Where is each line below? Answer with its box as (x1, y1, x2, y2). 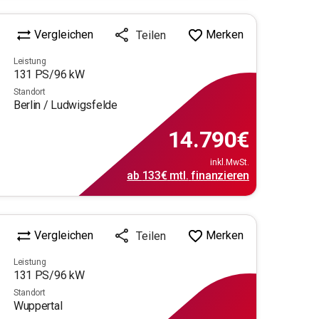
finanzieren (191, 168, 249, 182)
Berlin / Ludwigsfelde (13, 98, 117, 112)
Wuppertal (13, 298, 63, 313)
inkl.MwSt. (210, 157, 249, 167)
